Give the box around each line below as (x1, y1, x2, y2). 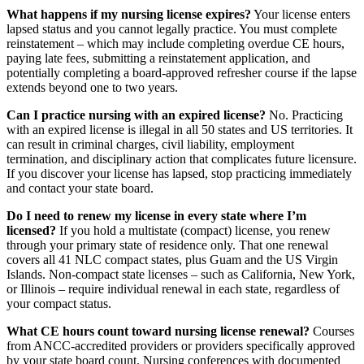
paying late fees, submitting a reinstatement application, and (6, 51, 310, 65)
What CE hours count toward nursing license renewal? (6, 324, 310, 338)
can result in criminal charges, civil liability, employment (6, 137, 294, 151)
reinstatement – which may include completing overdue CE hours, (6, 37, 344, 50)
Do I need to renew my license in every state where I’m (6, 209, 306, 223)
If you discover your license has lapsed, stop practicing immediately (6, 167, 352, 180)
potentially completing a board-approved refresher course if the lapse (6, 66, 357, 80)
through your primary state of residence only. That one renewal (6, 238, 328, 252)
